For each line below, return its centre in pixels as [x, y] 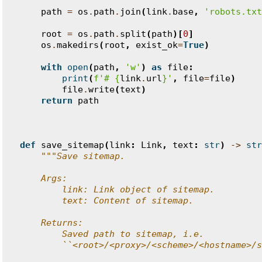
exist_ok [157, 45]
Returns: [51, 223]
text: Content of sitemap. [107, 201]
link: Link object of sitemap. [117, 189]
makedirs [78, 45]
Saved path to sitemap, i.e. [112, 234]
